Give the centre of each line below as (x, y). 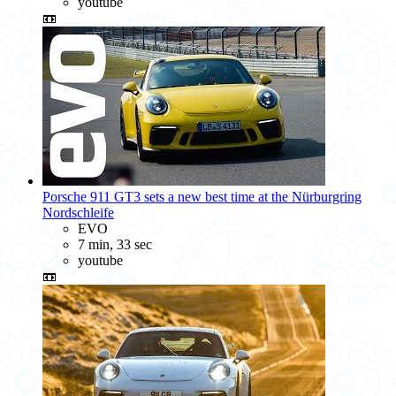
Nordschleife (78, 212)
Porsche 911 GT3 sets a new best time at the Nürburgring (202, 196)
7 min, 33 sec (115, 244)
